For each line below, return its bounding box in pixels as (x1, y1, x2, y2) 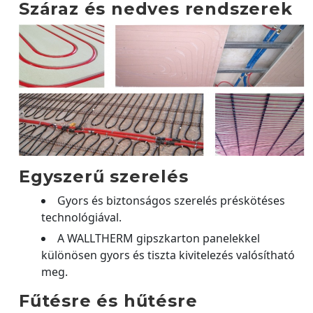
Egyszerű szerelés (19, 166, 189, 187)
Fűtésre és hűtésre (19, 291, 198, 312)
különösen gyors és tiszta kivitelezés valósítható (41, 247, 295, 263)
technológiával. (41, 210, 122, 226)
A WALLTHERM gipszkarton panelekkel (57, 231, 260, 247)
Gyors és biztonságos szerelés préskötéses (57, 193, 285, 209)
